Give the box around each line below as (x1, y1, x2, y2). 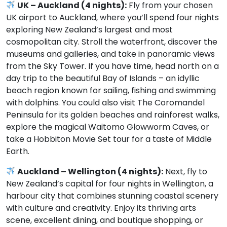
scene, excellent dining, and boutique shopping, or (6, 214, 203, 226)
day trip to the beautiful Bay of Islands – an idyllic (6, 72, 200, 84)
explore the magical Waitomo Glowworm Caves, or (6, 121, 209, 133)
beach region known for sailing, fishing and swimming (6, 84, 216, 96)
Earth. (6, 145, 29, 157)
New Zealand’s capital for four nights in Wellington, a (6, 177, 213, 190)
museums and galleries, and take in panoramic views (6, 48, 215, 60)
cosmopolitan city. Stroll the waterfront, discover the (6, 35, 217, 48)
